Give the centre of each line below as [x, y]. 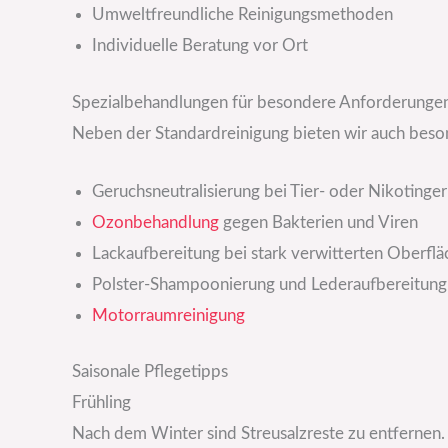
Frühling [101, 403]
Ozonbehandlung [155, 222]
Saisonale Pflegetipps [150, 372]
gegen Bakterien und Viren [318, 222]
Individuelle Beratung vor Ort [200, 46]
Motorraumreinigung [168, 315]
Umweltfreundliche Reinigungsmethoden [242, 15]
